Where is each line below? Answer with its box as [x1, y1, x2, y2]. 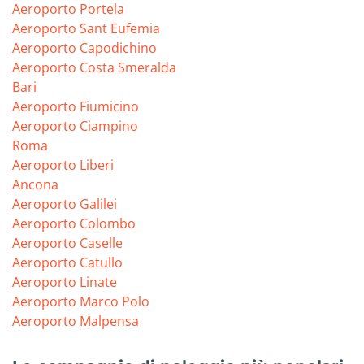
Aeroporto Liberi [12, 156, 114, 175]
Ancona [12, 175, 58, 194]
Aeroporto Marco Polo [12, 292, 149, 311]
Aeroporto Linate [12, 273, 117, 292]
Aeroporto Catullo [12, 253, 123, 272]
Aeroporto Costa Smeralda [12, 58, 176, 77]
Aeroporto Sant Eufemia [12, 19, 160, 38]
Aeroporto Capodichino [12, 39, 157, 58]
